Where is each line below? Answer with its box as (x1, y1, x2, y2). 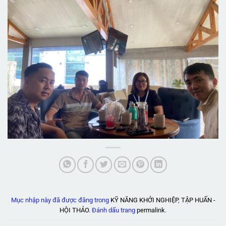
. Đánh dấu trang (89, 206, 137, 214)
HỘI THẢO (60, 206, 89, 214)
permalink (137, 206, 165, 214)
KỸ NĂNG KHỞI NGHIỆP (110, 196, 178, 204)
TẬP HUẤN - (181, 196, 215, 204)
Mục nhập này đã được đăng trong (11, 196, 110, 204)
